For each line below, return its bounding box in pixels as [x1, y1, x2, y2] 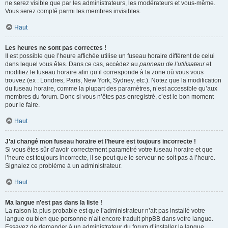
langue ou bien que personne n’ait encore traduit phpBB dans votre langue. [5, 215, 213, 222]
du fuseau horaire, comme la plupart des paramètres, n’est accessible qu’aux [5, 85, 217, 92]
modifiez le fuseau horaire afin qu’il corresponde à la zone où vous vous [5, 69, 204, 76]
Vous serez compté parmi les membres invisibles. [5, 8, 141, 15]
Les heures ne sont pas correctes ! [5, 44, 106, 51]
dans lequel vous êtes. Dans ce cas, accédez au [5, 61, 139, 68]
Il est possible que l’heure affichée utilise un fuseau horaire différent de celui [5, 52, 215, 60]
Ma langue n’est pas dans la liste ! [5, 199, 102, 206]
